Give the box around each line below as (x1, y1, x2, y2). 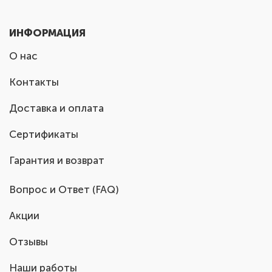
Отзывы (9, 236, 48, 248)
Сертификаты (9, 128, 78, 140)
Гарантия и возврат (9, 154, 104, 166)
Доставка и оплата (9, 102, 104, 114)
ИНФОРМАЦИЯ (9, 27, 86, 39)
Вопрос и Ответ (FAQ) (9, 183, 119, 195)
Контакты (9, 76, 59, 88)
